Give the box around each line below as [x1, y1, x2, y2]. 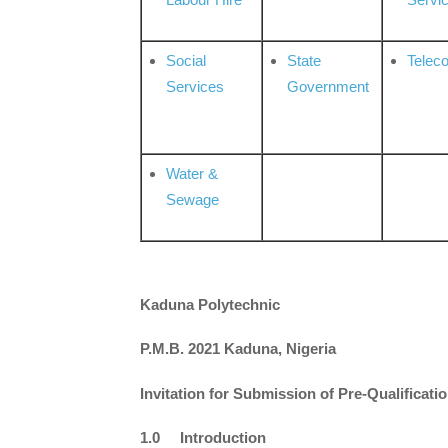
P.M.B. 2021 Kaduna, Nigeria [140, 340, 336, 358]
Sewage [166, 191, 220, 209]
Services [166, 78, 225, 96]
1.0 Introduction [140, 428, 266, 446]
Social [166, 52, 207, 70]
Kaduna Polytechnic [140, 296, 280, 314]
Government [287, 78, 370, 96]
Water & [166, 165, 219, 183]
